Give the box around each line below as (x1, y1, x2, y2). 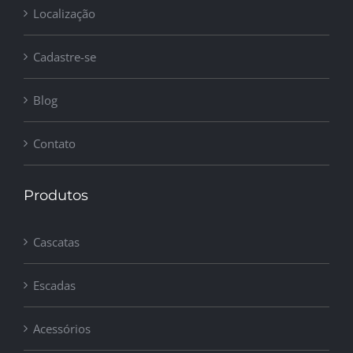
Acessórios (33, 321, 91, 337)
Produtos (24, 187, 88, 205)
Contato (33, 136, 76, 152)
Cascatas (33, 234, 80, 251)
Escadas (33, 277, 76, 294)
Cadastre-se (33, 49, 96, 65)
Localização (33, 6, 95, 22)
